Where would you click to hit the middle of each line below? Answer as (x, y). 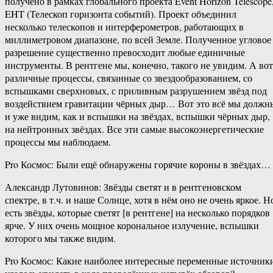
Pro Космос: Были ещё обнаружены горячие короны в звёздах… (138, 165)
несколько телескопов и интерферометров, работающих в (124, 27)
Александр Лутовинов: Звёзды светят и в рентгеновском (123, 187)
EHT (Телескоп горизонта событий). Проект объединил (121, 14)
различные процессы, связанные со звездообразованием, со (129, 78)
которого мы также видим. (60, 238)
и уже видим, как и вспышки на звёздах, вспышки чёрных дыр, (137, 116)
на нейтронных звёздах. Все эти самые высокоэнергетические (134, 129)
